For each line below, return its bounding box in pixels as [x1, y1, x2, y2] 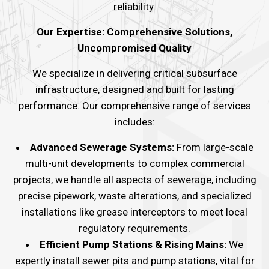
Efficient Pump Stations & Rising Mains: [40, 238, 226, 250]
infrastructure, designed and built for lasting [35, 83, 234, 95]
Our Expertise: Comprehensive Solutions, [37, 25, 232, 38]
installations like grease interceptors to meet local [22, 205, 247, 218]
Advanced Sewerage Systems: [29, 141, 174, 153]
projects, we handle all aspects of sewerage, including [13, 173, 256, 186]
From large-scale [174, 141, 253, 153]
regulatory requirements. [79, 222, 190, 234]
